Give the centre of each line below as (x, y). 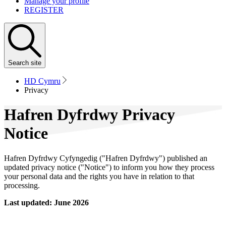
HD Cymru (42, 81)
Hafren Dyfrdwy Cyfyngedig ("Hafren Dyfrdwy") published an (106, 158)
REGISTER (44, 10)
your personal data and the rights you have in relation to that (99, 176)
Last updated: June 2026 (46, 202)
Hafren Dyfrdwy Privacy (90, 115)
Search (18, 63)
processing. (22, 185)
